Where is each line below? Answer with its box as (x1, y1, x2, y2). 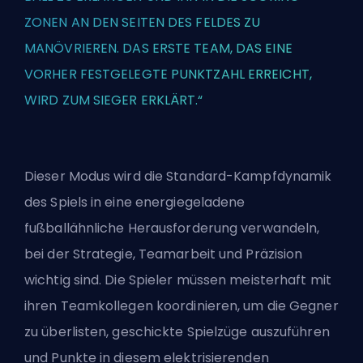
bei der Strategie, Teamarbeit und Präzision (24, 245, 303, 264)
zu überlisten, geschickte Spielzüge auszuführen (24, 322, 330, 342)
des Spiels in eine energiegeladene (24, 193, 246, 212)
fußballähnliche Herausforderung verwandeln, (24, 219, 320, 238)
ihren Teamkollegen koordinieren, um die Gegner (24, 297, 339, 316)
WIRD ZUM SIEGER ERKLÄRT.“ (24, 91, 203, 110)
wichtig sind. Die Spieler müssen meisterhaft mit (24, 271, 331, 290)
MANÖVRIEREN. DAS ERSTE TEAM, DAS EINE (24, 39, 293, 58)
